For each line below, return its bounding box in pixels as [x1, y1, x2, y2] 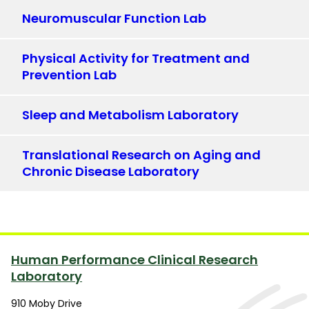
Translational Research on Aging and [22, 146, 261, 164]
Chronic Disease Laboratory [22, 163, 199, 181]
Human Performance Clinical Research [11, 251, 258, 269]
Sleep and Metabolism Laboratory [22, 106, 239, 124]
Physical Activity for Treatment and [22, 50, 250, 68]
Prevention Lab [22, 66, 117, 84]
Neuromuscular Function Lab [22, 10, 206, 28]
